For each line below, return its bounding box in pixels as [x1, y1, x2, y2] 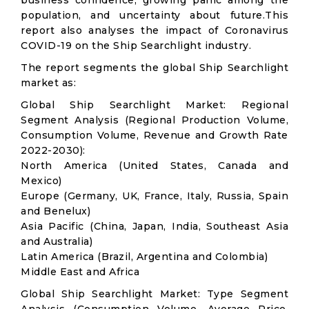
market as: [21, 77, 76, 89]
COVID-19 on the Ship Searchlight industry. [21, 39, 251, 52]
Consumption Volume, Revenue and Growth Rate [21, 129, 288, 141]
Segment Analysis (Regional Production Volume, [21, 114, 288, 126]
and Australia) [21, 235, 92, 248]
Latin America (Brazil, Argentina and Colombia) [21, 250, 268, 263]
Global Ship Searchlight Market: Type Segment [21, 288, 288, 300]
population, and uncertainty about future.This [21, 9, 288, 21]
